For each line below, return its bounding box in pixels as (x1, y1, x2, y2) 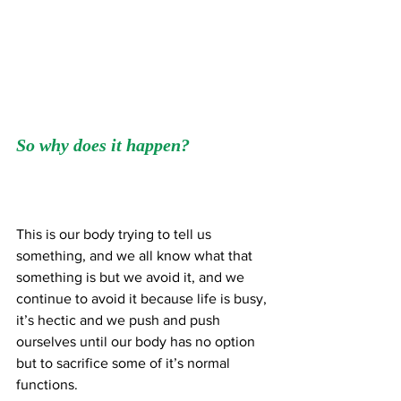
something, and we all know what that (16, 248, 256, 264)
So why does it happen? (16, 135, 190, 156)
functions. (16, 377, 78, 393)
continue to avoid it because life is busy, (16, 291, 270, 307)
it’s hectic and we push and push (16, 312, 224, 328)
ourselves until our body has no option (16, 334, 259, 350)
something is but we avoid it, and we (16, 269, 248, 286)
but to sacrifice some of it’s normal (16, 355, 234, 371)
